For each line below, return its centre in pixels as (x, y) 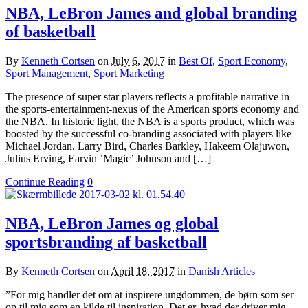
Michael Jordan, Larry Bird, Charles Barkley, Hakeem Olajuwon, (147, 146)
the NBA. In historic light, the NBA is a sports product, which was (150, 121)
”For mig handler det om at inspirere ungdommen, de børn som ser (150, 294)
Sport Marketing (129, 73)
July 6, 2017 (138, 60)
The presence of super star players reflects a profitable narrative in (147, 96)
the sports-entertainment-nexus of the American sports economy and (152, 109)
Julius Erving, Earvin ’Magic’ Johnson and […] (108, 158)
